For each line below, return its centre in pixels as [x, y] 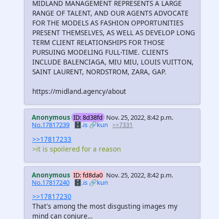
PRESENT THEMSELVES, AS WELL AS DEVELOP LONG [114, 33]
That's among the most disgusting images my [105, 206]
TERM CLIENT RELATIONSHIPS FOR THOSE [99, 43]
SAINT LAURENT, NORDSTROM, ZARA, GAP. [99, 72]
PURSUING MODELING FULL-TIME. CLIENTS [100, 52]
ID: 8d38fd [88, 118]
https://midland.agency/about [79, 91]
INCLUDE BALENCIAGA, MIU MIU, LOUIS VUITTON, [113, 62]
